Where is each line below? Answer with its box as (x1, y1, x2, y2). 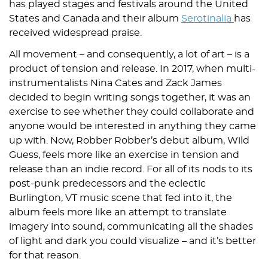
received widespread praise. (9, 28, 142, 38)
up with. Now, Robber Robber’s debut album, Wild (9, 136, 249, 146)
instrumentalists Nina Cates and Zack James (9, 78, 222, 89)
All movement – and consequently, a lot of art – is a (9, 50, 249, 60)
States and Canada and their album (9, 14, 181, 24)
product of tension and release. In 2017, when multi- (9, 64, 255, 74)
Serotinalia (181, 14, 234, 24)
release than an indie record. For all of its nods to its (9, 165, 252, 175)
